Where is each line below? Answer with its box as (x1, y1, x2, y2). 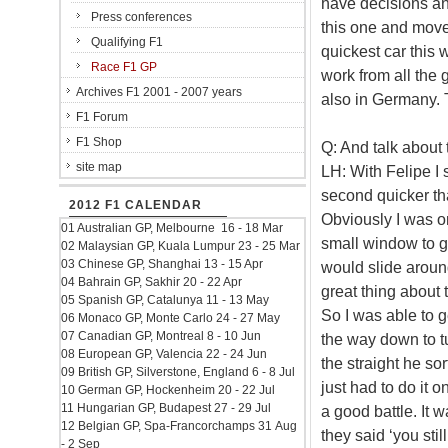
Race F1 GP (91, 60, 157, 74)
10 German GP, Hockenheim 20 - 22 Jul (61, 383, 275, 397)
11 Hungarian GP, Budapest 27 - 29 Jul (61, 401, 271, 415)
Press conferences (91, 10, 192, 24)
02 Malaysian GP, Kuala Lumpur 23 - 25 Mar (61, 239, 300, 253)
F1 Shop (76, 135, 122, 149)
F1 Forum (76, 110, 128, 124)
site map (76, 160, 122, 174)
